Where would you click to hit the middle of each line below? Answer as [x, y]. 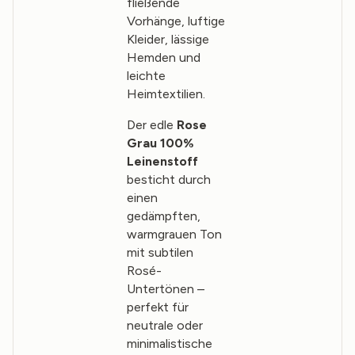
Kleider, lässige [168, 40]
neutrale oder [164, 326]
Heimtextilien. [166, 94]
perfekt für [157, 307]
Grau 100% [160, 143]
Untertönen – [165, 289]
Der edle [151, 125]
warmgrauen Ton [174, 235]
